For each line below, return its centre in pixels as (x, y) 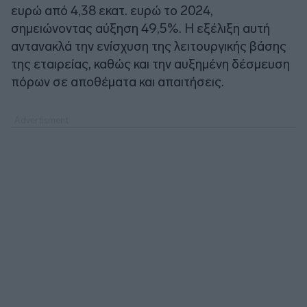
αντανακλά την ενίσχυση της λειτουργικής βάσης (149, 46)
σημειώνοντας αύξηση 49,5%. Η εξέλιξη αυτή (140, 28)
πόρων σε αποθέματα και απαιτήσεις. (118, 82)
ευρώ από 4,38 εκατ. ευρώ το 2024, (112, 10)
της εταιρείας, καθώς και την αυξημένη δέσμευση (150, 64)
